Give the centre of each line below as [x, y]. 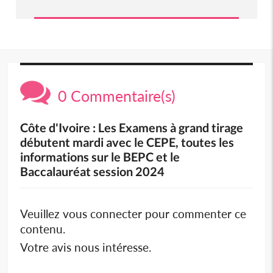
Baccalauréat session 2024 [93, 171]
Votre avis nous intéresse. [86, 247]
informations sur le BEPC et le [100, 156]
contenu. [43, 229]
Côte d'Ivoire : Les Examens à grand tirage [132, 127]
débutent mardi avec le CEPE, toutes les [127, 142]
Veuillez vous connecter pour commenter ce [133, 213]
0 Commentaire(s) [113, 95]
